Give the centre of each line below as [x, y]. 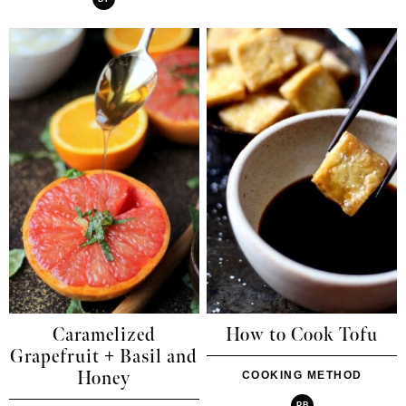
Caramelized [104, 335]
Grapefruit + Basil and [104, 357]
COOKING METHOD [302, 375]
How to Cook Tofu [302, 335]
